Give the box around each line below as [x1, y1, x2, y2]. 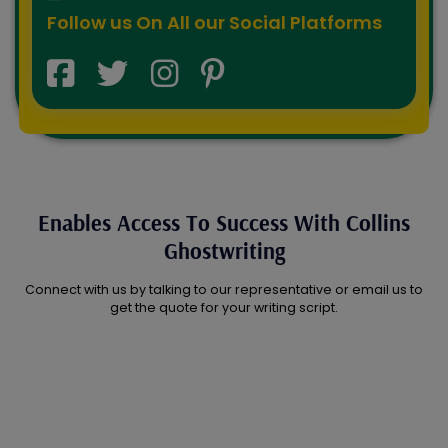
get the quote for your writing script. [110, 299, 338, 317]
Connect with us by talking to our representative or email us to [25, 281, 423, 299]
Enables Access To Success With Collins [38, 209, 410, 238]
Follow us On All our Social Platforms [47, 10, 382, 36]
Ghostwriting [163, 237, 285, 266]
